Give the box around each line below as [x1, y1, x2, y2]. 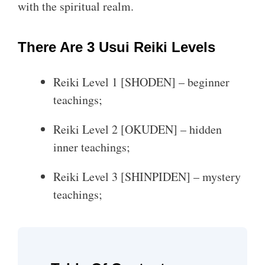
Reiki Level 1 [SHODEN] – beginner [53, 74, 230, 90]
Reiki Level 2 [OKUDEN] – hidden [53, 121, 222, 137]
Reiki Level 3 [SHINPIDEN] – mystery [53, 169, 241, 185]
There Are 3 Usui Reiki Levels [18, 39, 215, 55]
